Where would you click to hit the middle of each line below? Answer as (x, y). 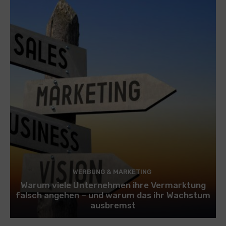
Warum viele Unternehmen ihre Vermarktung (113, 185)
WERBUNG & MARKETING (112, 172)
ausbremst (113, 206)
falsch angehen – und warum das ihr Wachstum (113, 195)
